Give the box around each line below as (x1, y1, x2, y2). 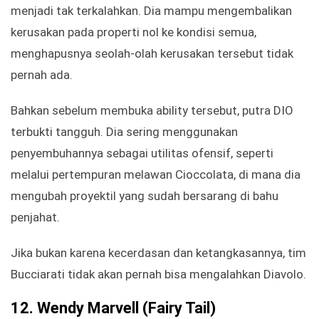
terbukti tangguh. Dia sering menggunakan (11, 125, 238, 140)
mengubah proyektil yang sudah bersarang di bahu (11, 189, 278, 204)
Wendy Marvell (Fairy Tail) (37, 299, 216, 318)
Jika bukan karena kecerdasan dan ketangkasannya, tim (11, 246, 306, 261)
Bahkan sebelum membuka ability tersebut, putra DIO (11, 103, 293, 118)
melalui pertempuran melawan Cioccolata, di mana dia (11, 167, 300, 182)
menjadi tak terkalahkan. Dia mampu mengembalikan (11, 4, 292, 19)
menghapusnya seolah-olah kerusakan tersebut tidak (11, 46, 293, 61)
